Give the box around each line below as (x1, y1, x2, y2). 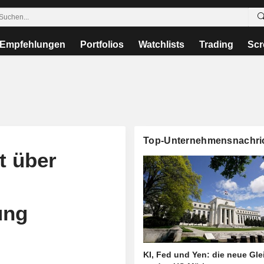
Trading (199, 39, 233, 49)
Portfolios (80, 39, 124, 49)
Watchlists (138, 39, 184, 49)
